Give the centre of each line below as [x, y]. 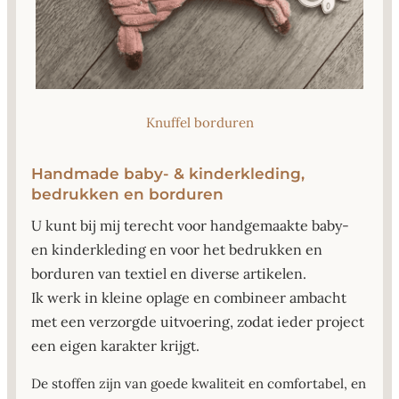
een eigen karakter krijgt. [115, 346]
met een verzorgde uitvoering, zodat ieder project [198, 322]
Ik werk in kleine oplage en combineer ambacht [189, 298]
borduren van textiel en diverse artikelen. [169, 274]
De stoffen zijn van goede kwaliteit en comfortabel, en [199, 384]
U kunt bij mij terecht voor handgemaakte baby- [190, 226]
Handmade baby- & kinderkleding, [168, 174]
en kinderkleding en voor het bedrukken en [177, 250]
